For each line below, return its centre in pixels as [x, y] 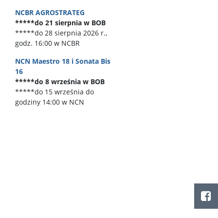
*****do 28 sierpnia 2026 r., [61, 33]
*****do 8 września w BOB [60, 82]
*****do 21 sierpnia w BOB [60, 23]
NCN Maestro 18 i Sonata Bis [63, 61]
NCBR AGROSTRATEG [50, 12]
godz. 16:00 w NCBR [47, 43]
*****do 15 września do [54, 92]
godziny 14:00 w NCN [50, 102]
